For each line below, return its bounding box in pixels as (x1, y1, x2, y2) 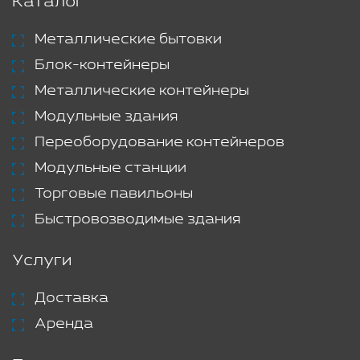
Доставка (35, 290, 108, 306)
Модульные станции (35, 160, 186, 176)
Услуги (12, 252, 72, 270)
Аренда (35, 316, 93, 332)
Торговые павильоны (35, 186, 193, 202)
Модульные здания (35, 108, 178, 125)
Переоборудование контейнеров (35, 134, 284, 150)
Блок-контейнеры (35, 57, 170, 73)
